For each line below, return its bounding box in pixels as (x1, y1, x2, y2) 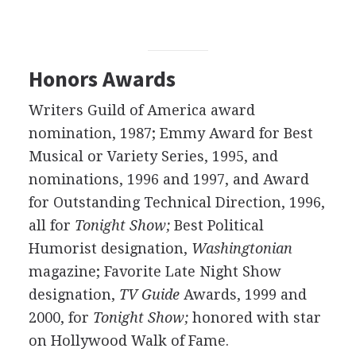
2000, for (28, 309, 93, 326)
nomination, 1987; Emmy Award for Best (28, 125, 313, 141)
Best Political (169, 217, 264, 234)
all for (28, 217, 75, 234)
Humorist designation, (28, 240, 192, 257)
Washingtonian (191, 240, 292, 257)
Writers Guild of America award (28, 102, 255, 118)
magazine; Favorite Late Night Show (28, 263, 281, 280)
